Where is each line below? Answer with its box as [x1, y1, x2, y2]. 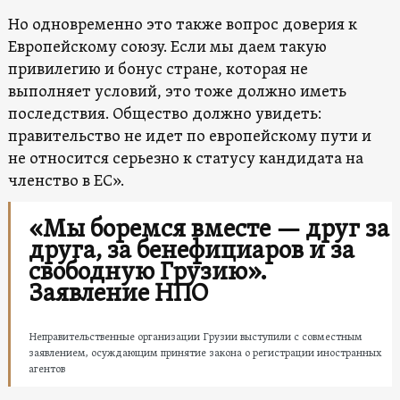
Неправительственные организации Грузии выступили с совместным [28, 329, 362, 345]
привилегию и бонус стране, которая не [7, 59, 308, 80]
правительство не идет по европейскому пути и [7, 126, 371, 147]
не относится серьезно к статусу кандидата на [7, 148, 363, 170]
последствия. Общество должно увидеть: [7, 104, 321, 125]
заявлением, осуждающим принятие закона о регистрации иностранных [28, 346, 382, 361]
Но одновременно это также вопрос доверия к [7, 14, 357, 36]
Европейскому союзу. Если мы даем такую [7, 37, 327, 58]
